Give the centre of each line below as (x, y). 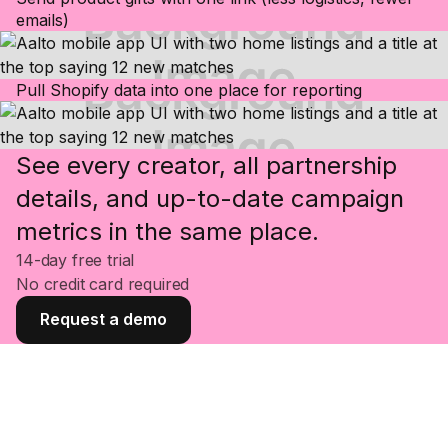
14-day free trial (75, 259)
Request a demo (103, 319)
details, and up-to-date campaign (210, 198)
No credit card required (103, 283)
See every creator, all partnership (206, 165)
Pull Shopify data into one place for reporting (189, 89)
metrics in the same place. (167, 231)
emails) (42, 19)
